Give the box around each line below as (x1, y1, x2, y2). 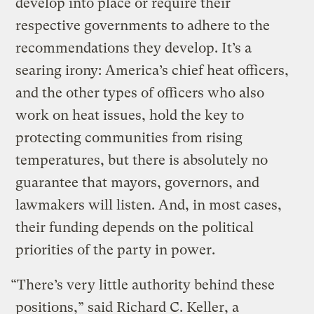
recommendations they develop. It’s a (15, 40, 252, 57)
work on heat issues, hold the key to (15, 107, 245, 124)
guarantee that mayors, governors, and (15, 175, 260, 191)
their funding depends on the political (15, 219, 254, 236)
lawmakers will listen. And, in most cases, (15, 197, 282, 214)
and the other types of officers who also (15, 85, 265, 102)
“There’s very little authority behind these (11, 277, 275, 294)
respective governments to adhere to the (15, 18, 271, 34)
